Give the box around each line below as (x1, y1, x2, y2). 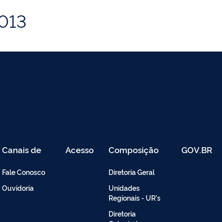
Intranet (65, 167, 97, 179)
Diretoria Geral (109, 167, 155, 177)
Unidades (109, 183, 140, 193)
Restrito (65, 152, 96, 164)
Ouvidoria (2, 183, 34, 193)
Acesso (65, 144, 94, 156)
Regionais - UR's (109, 193, 161, 203)
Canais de (2, 144, 41, 156)
